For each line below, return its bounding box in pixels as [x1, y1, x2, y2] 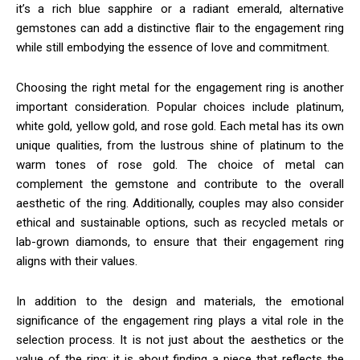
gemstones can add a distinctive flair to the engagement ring [16, 20, 344, 35]
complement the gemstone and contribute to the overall [16, 176, 344, 191]
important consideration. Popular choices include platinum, [16, 99, 344, 114]
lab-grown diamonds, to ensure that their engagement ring [16, 234, 344, 249]
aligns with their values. [16, 253, 137, 268]
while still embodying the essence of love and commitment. [16, 39, 329, 55]
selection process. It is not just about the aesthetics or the [16, 332, 344, 347]
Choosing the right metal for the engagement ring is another [16, 80, 344, 95]
